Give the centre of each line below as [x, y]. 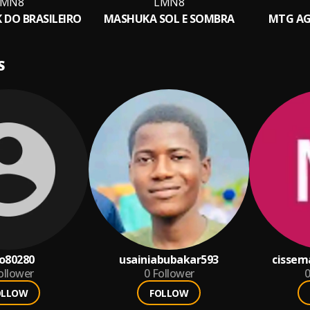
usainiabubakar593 [169, 259]
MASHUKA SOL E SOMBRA [169, 19]
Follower [173, 273]
